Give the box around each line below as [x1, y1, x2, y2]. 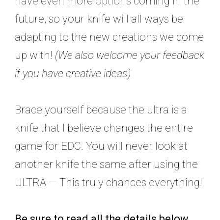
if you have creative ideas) [15, 67, 131, 80]
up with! [15, 49, 55, 62]
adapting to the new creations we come [15, 31, 204, 44]
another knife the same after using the [15, 158, 198, 171]
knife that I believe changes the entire [15, 122, 193, 135]
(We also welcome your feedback [55, 49, 204, 62]
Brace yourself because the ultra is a [15, 104, 187, 116]
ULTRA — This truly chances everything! [15, 176, 202, 189]
